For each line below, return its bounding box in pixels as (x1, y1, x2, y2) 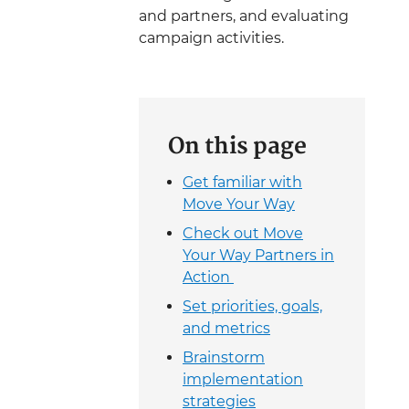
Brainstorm (183, 349, 265, 367)
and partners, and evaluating (139, 7, 349, 26)
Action (183, 268, 234, 287)
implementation (183, 371, 303, 389)
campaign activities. (139, 29, 284, 47)
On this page (168, 129, 307, 166)
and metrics (183, 320, 270, 338)
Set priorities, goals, (183, 298, 322, 316)
